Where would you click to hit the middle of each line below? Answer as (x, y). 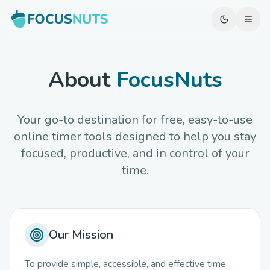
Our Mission (81, 235)
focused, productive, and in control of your (135, 153)
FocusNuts (169, 80)
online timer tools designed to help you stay (135, 137)
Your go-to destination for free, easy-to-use (135, 120)
